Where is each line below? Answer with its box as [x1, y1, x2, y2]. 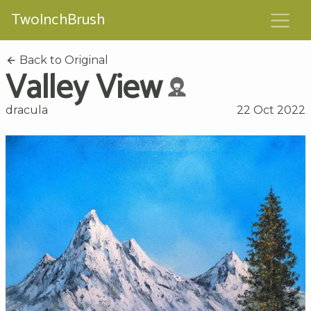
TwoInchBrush [11, 7, 105, 33]
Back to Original [17, 53, 108, 67]
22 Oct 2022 [237, 103, 305, 117]
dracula [6, 103, 48, 117]
